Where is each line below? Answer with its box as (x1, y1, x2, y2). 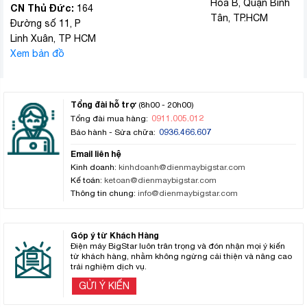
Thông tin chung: (71, 188, 136, 198)
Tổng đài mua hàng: (71, 113, 149, 123)
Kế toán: (71, 175, 103, 185)
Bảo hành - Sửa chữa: (71, 127, 156, 137)
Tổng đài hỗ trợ (71, 99, 137, 110)
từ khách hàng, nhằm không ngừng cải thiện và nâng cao (71, 251, 293, 261)
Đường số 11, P (10, 17, 81, 29)
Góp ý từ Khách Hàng (71, 230, 160, 241)
